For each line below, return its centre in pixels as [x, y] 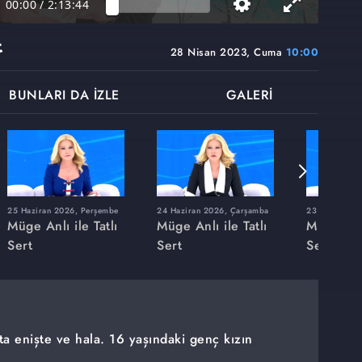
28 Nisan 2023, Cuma [228, 53]
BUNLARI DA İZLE [64, 95]
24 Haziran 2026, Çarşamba [213, 210]
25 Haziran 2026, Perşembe [63, 210]
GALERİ [249, 95]
